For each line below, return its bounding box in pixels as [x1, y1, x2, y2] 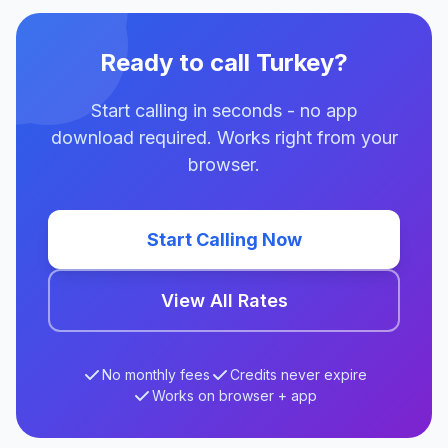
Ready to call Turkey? [100, 48, 348, 77]
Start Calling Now [146, 229, 302, 250]
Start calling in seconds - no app [90, 100, 358, 121]
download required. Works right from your [50, 127, 398, 148]
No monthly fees [101, 366, 210, 383]
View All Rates [160, 290, 288, 311]
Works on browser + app [151, 387, 317, 404]
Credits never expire [229, 366, 367, 383]
